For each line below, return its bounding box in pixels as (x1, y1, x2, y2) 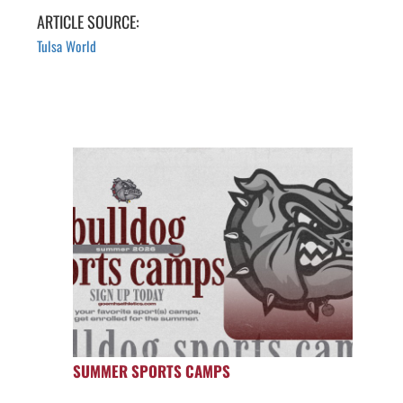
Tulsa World (36, 36, 96, 56)
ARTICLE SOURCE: (36, 10, 139, 33)
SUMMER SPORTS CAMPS (72, 360, 230, 383)
